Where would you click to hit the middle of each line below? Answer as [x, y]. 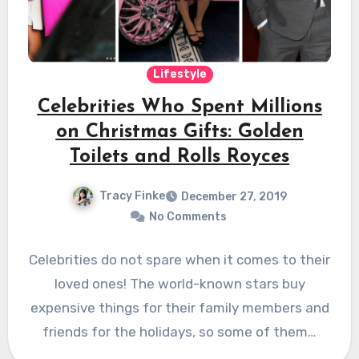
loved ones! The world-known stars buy [179, 284]
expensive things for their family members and [179, 308]
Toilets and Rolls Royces [179, 157]
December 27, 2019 [234, 197]
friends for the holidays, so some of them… [179, 332]
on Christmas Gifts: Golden [179, 133]
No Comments [188, 217]
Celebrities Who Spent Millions [179, 108]
